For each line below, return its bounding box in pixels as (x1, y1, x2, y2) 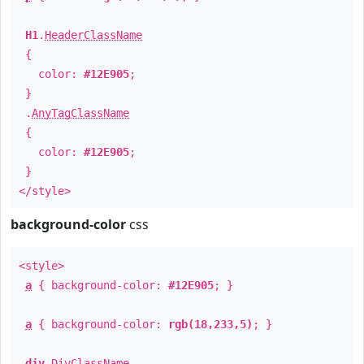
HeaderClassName (45, 28, 142, 41)
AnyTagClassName (32, 106, 129, 119)
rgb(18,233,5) (168, 318, 253, 331)
